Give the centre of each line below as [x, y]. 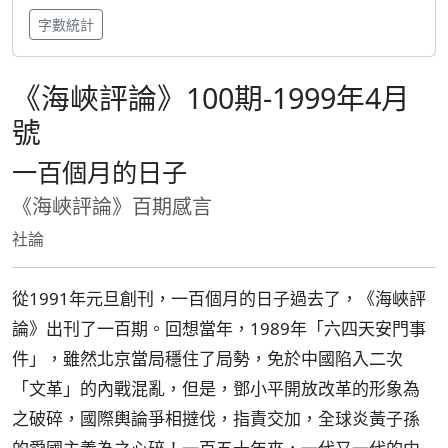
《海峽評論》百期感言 [112, 206]
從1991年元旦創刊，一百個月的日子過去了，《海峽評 [219, 298]
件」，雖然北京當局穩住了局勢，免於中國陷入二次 [207, 358]
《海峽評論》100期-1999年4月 [211, 97]
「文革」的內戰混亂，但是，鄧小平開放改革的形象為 [216, 388]
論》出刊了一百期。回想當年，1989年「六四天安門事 [219, 328]
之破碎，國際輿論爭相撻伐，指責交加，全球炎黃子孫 [216, 418]
